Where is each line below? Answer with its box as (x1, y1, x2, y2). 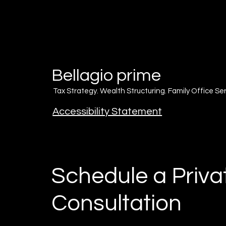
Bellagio (51, 67, 117, 84)
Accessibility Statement (52, 106, 162, 117)
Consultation (51, 192, 182, 215)
